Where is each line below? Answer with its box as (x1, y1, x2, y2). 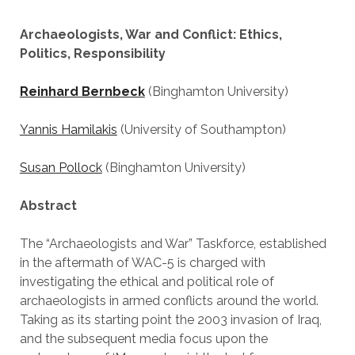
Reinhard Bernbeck (19, 84, 145, 99)
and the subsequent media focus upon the (19, 331, 268, 346)
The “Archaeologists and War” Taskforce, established (19, 236, 326, 251)
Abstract (19, 198, 77, 213)
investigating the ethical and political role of (19, 274, 274, 289)
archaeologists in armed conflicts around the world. (19, 293, 319, 308)
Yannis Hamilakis (19, 122, 117, 137)
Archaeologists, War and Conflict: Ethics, (19, 27, 282, 42)
